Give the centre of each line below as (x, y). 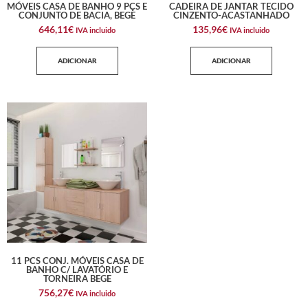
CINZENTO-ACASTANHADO (231, 15)
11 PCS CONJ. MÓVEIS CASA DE (77, 261)
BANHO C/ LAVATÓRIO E (77, 270)
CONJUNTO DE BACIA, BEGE (77, 15)
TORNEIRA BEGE (77, 279)
